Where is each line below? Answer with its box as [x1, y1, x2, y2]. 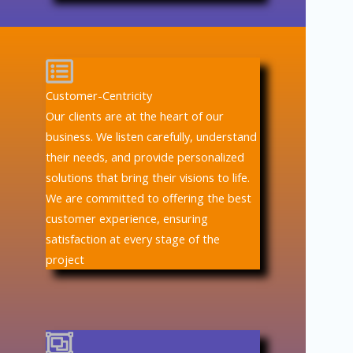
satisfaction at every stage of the [46, 230, 221, 247]
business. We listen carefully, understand [46, 128, 258, 144]
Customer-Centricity [46, 87, 153, 103]
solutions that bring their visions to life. [46, 169, 251, 185]
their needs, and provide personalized [46, 148, 245, 165]
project [46, 251, 85, 267]
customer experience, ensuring [46, 210, 209, 226]
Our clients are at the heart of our [46, 107, 225, 124]
